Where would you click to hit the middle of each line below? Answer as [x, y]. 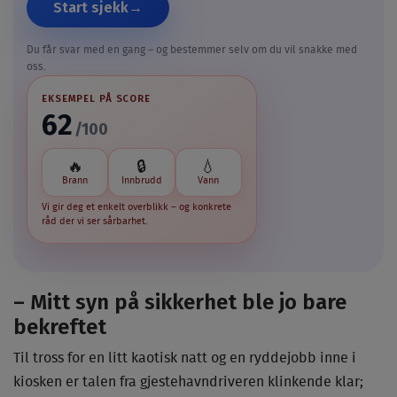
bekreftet [60, 327]
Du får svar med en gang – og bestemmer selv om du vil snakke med [192, 49]
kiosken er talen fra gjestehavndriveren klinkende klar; [188, 381]
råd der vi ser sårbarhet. [95, 221]
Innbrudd [141, 180]
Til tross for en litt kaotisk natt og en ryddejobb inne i [185, 358]
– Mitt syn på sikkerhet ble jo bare [180, 302]
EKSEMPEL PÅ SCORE [96, 98]
